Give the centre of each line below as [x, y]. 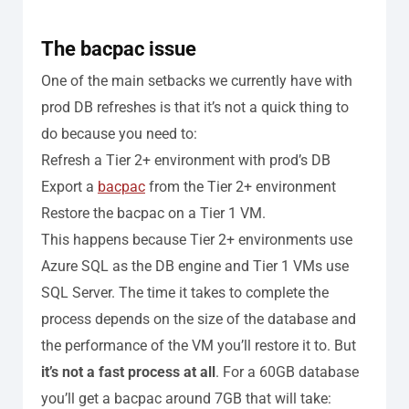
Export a [69, 186]
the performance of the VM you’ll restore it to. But [199, 345]
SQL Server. [80, 292]
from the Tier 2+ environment [241, 186]
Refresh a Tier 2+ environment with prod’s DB [186, 160]
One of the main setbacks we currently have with [197, 80]
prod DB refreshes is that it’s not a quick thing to [195, 107]
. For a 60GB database [287, 372]
